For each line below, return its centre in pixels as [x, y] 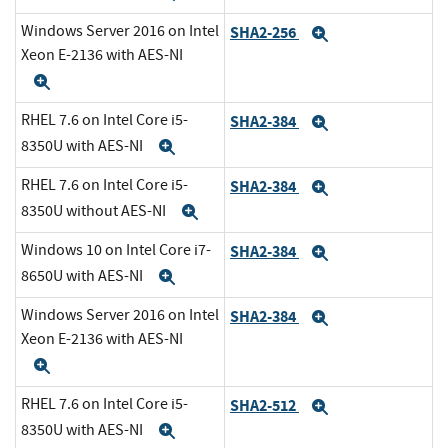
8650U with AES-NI [83, 275]
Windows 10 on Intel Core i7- [116, 250]
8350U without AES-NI [95, 210]
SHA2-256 [264, 32]
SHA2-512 [264, 405]
